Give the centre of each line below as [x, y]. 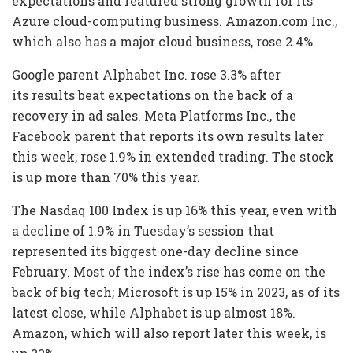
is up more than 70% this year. [106, 177]
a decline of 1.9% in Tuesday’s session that [143, 231]
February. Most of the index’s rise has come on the [169, 272]
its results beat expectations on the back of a [152, 95]
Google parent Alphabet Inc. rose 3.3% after [146, 75]
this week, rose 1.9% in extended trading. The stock [173, 157]
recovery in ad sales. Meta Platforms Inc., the [154, 116]
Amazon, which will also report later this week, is [169, 333]
